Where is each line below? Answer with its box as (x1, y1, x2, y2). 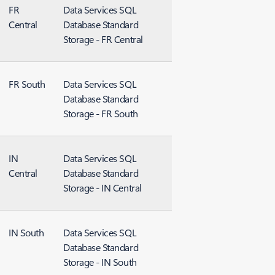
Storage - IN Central (63, 181, 142, 194)
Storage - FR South (63, 107, 138, 120)
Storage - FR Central (63, 33, 143, 45)
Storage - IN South (63, 255, 137, 268)
